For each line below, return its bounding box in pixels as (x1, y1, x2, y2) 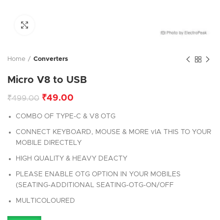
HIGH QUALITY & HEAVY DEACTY (16, 155, 127, 162)
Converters (33, 56, 68, 62)
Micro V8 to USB (7, 75, 87, 85)
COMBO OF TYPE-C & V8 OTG (16, 113, 115, 120)
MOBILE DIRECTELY (16, 139, 82, 146)
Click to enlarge (34, 22, 84, 28)
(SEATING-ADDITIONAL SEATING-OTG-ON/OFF (16, 182, 174, 189)
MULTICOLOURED (16, 197, 75, 204)
